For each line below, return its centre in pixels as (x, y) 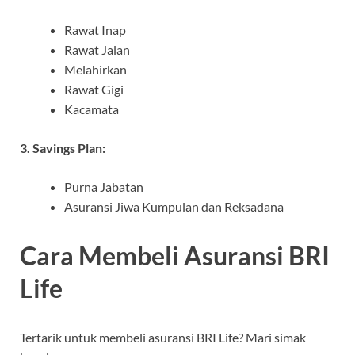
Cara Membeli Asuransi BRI (175, 256)
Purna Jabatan (104, 187)
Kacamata (92, 109)
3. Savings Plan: (63, 148)
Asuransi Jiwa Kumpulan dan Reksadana (174, 207)
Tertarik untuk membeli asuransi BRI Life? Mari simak (163, 337)
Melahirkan (95, 70)
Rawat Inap (95, 30)
